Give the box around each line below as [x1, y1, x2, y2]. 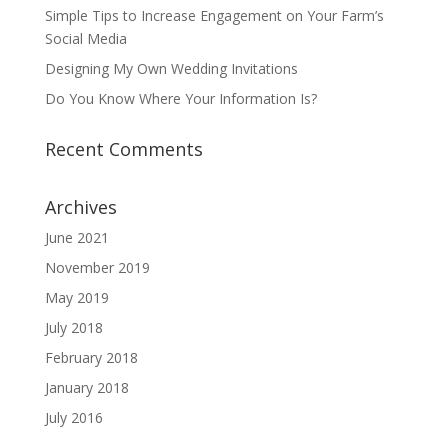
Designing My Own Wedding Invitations [44, 59, 298, 78]
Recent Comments [44, 137, 203, 161]
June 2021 [44, 228, 109, 247]
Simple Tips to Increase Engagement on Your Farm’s [44, 6, 384, 25]
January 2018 [44, 378, 129, 397]
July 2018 [44, 318, 103, 337]
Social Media [44, 29, 127, 48]
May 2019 [44, 288, 109, 307]
